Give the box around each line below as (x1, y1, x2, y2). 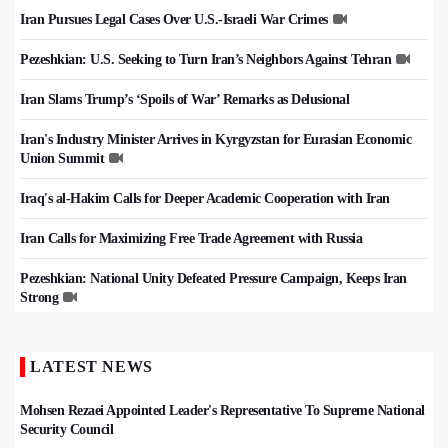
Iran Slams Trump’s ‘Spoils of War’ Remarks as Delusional (20, 92, 349, 108)
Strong (20, 290, 58, 306)
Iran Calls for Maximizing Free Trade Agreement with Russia (20, 231, 362, 247)
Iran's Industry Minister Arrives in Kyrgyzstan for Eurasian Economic (20, 132, 411, 148)
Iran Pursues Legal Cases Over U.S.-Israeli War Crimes (20, 12, 328, 28)
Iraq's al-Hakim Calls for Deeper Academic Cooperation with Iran (20, 191, 390, 207)
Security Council (20, 422, 113, 438)
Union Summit (20, 151, 104, 167)
